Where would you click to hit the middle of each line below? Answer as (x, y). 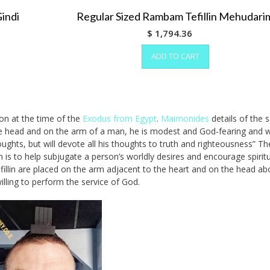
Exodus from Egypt (120, 118)
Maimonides (185, 118)
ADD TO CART (175, 56)
